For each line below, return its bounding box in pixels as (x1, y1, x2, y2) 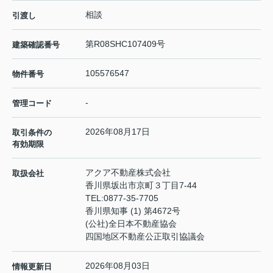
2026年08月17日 (85, 127, 150, 137)
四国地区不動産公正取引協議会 (85, 232, 205, 242)
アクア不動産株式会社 (85, 168, 171, 178)
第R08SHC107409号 (85, 39, 165, 49)
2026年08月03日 (85, 261, 150, 271)
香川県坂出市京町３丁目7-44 (85, 180, 199, 191)
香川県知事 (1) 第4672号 (85, 206, 180, 216)
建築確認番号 (12, 40, 60, 50)
